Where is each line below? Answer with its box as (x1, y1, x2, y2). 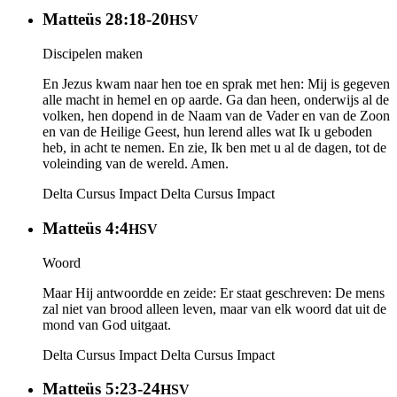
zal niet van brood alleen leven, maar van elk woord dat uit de (43, 300, 386, 316)
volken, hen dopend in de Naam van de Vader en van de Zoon (43, 108, 390, 124)
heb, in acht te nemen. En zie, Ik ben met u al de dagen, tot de (43, 140, 386, 156)
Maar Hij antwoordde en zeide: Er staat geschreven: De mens (43, 284, 385, 300)
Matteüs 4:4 (43, 218, 128, 237)
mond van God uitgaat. (43, 316, 171, 332)
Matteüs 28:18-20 (43, 10, 169, 29)
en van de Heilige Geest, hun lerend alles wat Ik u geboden (43, 124, 372, 140)
